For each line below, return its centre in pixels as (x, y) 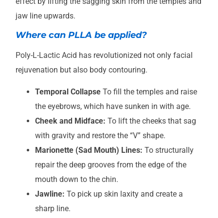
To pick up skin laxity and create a (124, 194)
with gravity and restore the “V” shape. (100, 135)
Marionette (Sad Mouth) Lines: (89, 150)
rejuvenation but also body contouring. (82, 70)
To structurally (168, 150)
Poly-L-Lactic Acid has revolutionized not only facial (104, 55)
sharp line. (53, 208)
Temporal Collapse (68, 91)
